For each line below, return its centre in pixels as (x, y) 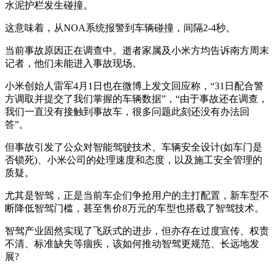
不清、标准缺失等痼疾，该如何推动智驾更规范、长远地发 (132, 243)
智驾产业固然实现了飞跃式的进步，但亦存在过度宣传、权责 (137, 231)
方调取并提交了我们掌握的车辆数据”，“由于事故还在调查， (136, 98)
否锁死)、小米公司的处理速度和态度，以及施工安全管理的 (134, 160)
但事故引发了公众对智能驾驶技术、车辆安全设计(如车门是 (134, 147)
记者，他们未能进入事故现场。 (73, 63)
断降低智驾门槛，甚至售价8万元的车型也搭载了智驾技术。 (135, 208)
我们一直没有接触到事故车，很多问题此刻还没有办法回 (127, 111)
